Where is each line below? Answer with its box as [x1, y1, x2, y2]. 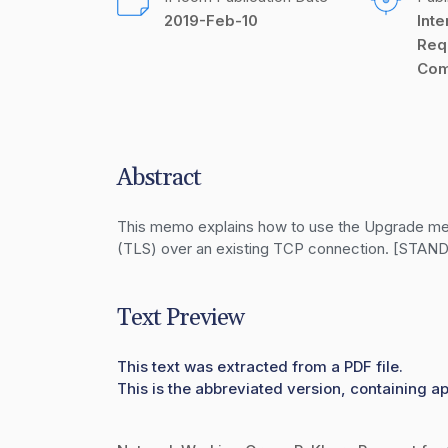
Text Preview [117, 303, 244, 333]
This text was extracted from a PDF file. [117, 357, 403, 376]
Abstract [117, 163, 201, 193]
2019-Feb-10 [164, 11, 258, 30]
